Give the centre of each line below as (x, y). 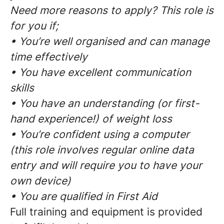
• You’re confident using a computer (100, 134)
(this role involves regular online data (102, 150)
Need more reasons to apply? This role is (112, 10)
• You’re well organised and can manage (110, 41)
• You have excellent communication (100, 72)
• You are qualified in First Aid (84, 196)
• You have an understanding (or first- (105, 103)
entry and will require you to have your (106, 165)
